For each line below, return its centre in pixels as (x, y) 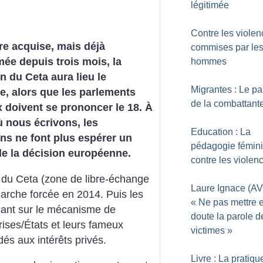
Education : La (221, 132)
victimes (208, 230)
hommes (209, 61)
